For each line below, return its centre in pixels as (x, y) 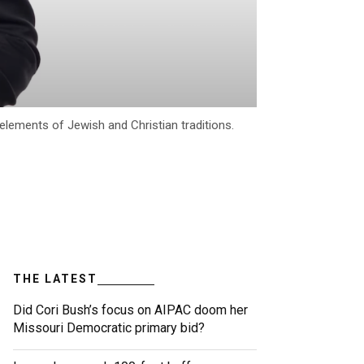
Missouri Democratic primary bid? (109, 328)
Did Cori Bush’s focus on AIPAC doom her (130, 310)
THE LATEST (55, 279)
